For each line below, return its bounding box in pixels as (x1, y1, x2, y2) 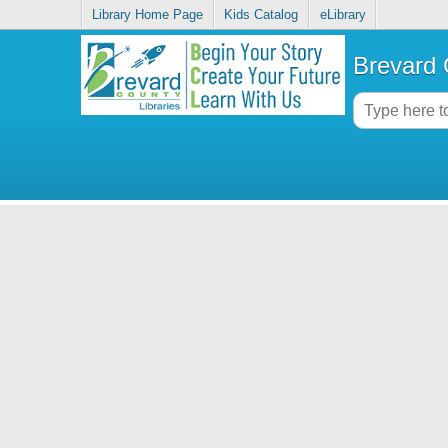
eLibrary (319, 7, 366, 23)
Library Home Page (92, 7, 204, 23)
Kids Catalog (224, 7, 299, 23)
